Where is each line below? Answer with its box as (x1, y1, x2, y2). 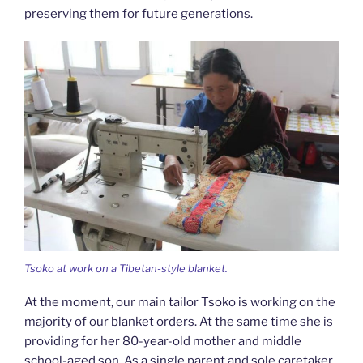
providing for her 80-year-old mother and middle (24, 334, 301, 349)
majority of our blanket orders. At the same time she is (24, 314, 333, 330)
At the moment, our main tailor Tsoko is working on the (24, 295, 335, 310)
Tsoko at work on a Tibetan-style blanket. (24, 261, 228, 275)
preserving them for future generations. (24, 6, 253, 21)
